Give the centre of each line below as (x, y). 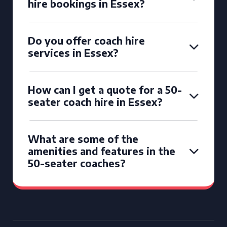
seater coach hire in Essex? (95, 102)
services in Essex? (73, 52)
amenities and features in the (102, 151)
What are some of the (83, 139)
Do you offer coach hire (86, 40)
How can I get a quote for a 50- (105, 89)
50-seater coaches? (77, 163)
